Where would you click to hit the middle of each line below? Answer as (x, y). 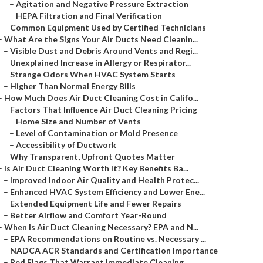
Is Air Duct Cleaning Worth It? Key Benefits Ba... (96, 168)
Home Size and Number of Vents (78, 121)
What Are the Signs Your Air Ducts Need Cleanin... (101, 39)
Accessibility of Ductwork (66, 145)
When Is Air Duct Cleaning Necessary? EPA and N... (101, 227)
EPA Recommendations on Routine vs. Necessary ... (108, 239)
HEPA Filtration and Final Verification (89, 16)
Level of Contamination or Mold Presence (97, 133)
